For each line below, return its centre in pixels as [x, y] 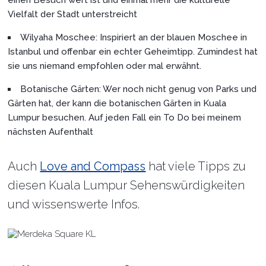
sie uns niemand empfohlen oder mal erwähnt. [105, 66]
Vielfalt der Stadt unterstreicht [73, 14]
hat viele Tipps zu [196, 166]
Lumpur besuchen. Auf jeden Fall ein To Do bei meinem [125, 117]
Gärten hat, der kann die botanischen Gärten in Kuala [117, 103]
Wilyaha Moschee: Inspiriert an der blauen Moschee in [134, 37]
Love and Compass [93, 166]
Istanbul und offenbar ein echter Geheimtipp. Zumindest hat [133, 51]
